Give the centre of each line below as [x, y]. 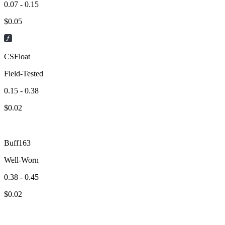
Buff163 [17, 143]
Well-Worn [21, 160]
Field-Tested [24, 73]
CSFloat [17, 56]
